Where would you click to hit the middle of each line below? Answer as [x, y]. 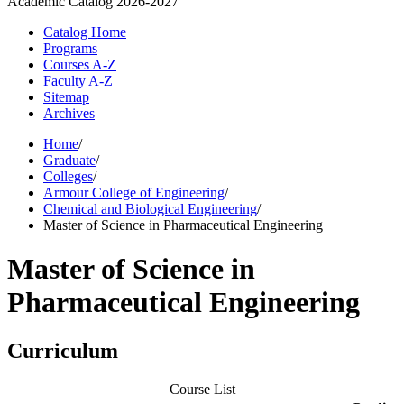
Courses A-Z [80, 64]
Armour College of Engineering [134, 193]
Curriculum [63, 350]
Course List [202, 389]
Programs [70, 48]
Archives [69, 113]
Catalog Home [85, 32]
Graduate [69, 160]
